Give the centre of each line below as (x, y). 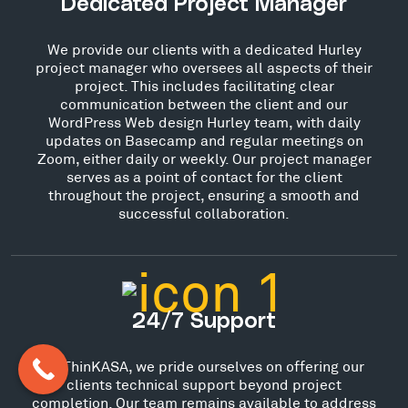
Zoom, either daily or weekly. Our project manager (204, 158)
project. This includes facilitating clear (204, 85)
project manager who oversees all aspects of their (204, 66)
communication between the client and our (204, 103)
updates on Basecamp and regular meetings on (204, 139)
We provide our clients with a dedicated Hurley (204, 48)
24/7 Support (204, 321)
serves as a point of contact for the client (204, 176)
